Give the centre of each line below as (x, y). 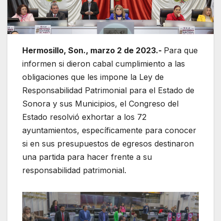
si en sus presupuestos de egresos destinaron (108, 143)
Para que (181, 50)
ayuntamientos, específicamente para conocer (109, 130)
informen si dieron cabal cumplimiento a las (104, 63)
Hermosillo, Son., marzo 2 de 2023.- (93, 50)
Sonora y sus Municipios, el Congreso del (100, 103)
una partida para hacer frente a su (87, 157)
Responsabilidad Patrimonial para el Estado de (108, 90)
